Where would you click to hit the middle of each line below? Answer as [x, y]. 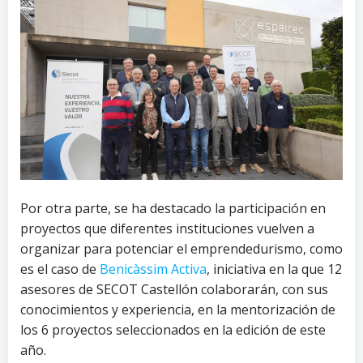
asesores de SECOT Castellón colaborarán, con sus [174, 290]
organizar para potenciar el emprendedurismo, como [181, 249]
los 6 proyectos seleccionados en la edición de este [173, 330]
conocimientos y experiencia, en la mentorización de [178, 310]
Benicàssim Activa [153, 269]
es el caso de [60, 269]
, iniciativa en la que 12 [274, 269]
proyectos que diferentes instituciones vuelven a [167, 229]
